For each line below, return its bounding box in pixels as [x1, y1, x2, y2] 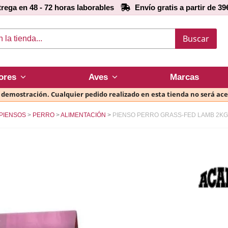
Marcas [169, 72, 199, 82]
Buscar [182, 33, 209, 44]
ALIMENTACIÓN [61, 111, 106, 119]
